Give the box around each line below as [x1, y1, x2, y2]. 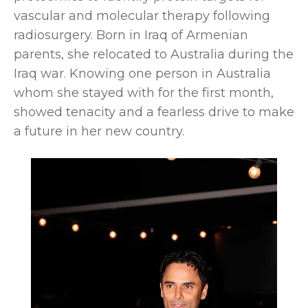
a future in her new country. [14, 123, 188, 139]
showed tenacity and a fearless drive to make [14, 104, 294, 120]
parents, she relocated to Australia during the [14, 46, 294, 62]
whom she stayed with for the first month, [14, 85, 274, 100]
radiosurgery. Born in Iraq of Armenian [14, 27, 248, 43]
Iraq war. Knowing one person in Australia [14, 65, 271, 81]
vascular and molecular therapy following [14, 8, 270, 23]
